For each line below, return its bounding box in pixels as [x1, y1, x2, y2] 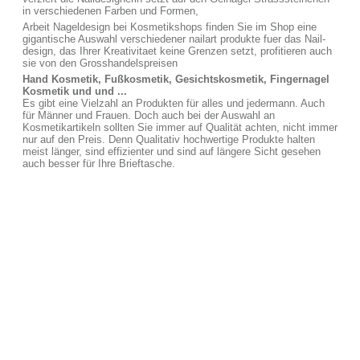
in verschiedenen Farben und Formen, [22, 5, 198, 17]
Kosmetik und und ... [22, 85, 127, 97]
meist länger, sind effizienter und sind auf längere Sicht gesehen [22, 145, 321, 157]
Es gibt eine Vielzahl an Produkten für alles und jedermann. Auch [22, 97, 325, 109]
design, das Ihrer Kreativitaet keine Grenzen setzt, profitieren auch [22, 45, 332, 57]
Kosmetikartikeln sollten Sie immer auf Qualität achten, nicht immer [22, 121, 337, 133]
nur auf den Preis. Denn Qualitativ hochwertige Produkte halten [22, 133, 315, 145]
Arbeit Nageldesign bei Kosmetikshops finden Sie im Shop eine [22, 21, 317, 33]
